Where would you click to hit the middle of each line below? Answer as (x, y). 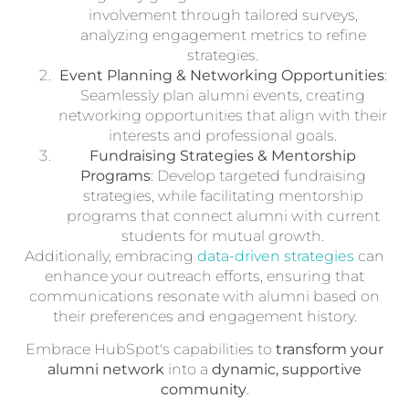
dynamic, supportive (287, 370)
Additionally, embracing (111, 256)
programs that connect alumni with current (223, 215)
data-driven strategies (276, 256)
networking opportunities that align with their (223, 115)
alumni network (106, 370)
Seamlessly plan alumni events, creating (223, 95)
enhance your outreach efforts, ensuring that (204, 276)
